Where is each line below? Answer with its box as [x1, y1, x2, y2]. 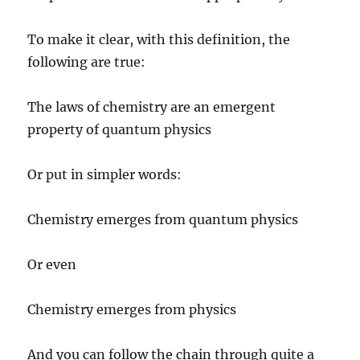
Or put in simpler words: [27, 166, 182, 182]
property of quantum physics [27, 121, 212, 137]
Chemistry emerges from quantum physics [27, 211, 299, 227]
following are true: [27, 54, 146, 70]
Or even [27, 256, 77, 272]
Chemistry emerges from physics [27, 301, 237, 317]
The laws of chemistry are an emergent [27, 99, 276, 115]
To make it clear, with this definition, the [27, 31, 291, 47]
